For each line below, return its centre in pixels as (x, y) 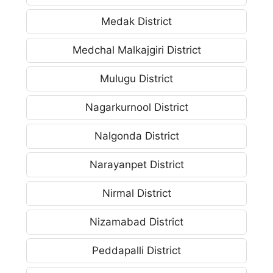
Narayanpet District (136, 164)
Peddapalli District (136, 250)
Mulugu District (136, 78)
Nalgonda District (136, 136)
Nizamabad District (136, 222)
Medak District (136, 21)
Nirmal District (136, 193)
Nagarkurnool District (136, 107)
